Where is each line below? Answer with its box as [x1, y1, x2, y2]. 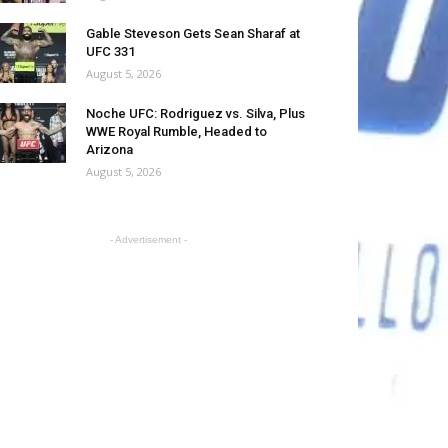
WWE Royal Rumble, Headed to [86, 124, 267, 140]
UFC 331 [86, 44, 135, 60]
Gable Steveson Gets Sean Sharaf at [86, 26, 300, 42]
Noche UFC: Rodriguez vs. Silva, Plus [86, 106, 305, 122]
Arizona [86, 142, 133, 158]
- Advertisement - [109, 234, 187, 246]
